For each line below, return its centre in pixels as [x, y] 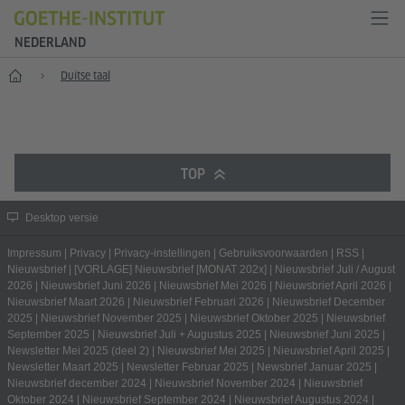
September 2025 [48, 334]
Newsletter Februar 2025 [188, 367]
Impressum [34, 253]
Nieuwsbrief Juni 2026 [96, 286]
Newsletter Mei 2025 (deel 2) [78, 351]
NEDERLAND [50, 42]
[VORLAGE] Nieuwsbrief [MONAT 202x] [170, 269]
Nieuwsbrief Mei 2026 [213, 286]
